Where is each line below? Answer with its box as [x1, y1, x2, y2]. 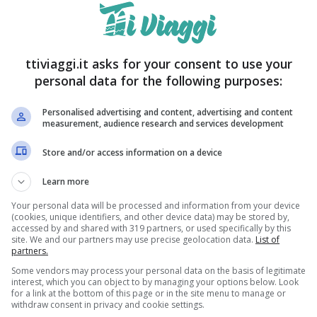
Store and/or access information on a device [42, 146, 222, 158]
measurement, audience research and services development [42, 117, 284, 129]
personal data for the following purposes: [35, 72, 282, 89]
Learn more [42, 175, 89, 188]
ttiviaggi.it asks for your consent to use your [25, 55, 292, 72]
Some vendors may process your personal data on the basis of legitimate [11, 265, 306, 277]
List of [255, 234, 279, 246]
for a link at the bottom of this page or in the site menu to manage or [11, 287, 286, 299]
